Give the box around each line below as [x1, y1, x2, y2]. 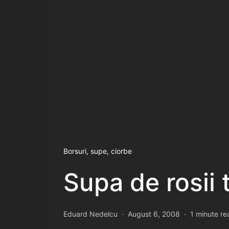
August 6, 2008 [128, 209, 180, 218]
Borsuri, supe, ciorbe [63, 146, 132, 155]
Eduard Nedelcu [63, 209, 118, 218]
